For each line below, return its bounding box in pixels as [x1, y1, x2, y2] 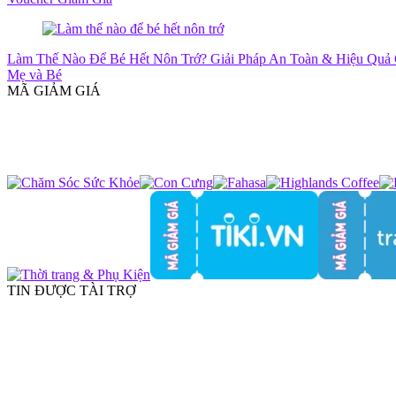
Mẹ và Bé [7, 67, 62, 82]
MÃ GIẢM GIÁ [7, 83, 101, 98]
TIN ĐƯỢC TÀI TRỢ [7, 283, 136, 298]
